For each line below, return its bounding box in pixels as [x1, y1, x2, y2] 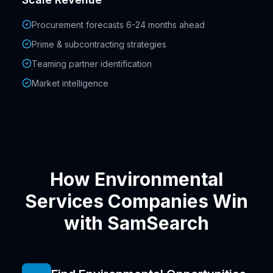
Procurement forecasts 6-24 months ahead [32, 19, 205, 30]
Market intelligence [32, 78, 108, 89]
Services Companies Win [25, 190, 248, 213]
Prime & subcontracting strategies [32, 39, 166, 50]
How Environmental [50, 168, 223, 191]
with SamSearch [64, 212, 209, 235]
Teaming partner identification [32, 58, 152, 69]
